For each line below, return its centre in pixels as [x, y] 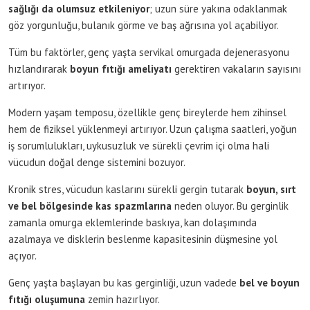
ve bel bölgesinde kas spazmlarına [90, 206]
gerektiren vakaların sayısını [236, 69]
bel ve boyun [270, 282]
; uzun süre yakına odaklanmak [218, 8]
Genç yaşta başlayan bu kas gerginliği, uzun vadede [124, 282]
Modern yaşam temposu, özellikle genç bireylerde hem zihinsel [147, 112]
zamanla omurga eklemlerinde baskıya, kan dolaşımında [133, 222]
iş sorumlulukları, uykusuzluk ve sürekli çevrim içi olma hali [139, 145]
